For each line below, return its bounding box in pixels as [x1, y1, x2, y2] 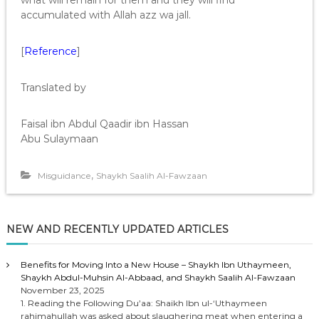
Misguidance [37, 170, 91, 181]
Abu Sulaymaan [20, 132, 98, 145]
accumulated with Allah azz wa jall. [20, 9, 191, 21]
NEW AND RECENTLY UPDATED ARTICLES [6, 223, 229, 236]
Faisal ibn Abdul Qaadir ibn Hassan [20, 117, 189, 130]
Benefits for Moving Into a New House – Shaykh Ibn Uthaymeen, [20, 259, 291, 270]
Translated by [20, 81, 86, 94]
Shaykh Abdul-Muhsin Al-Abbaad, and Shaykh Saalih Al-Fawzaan [20, 272, 296, 283]
